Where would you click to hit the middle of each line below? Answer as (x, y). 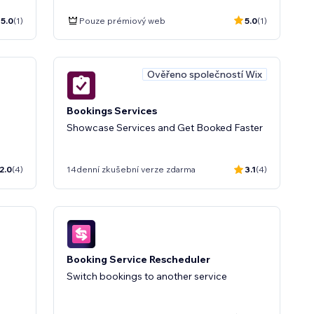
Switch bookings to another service (147, 276)
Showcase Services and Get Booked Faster (165, 127)
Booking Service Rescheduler (138, 259)
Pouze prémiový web (122, 20)
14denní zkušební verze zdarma (131, 169)
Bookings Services (112, 110)
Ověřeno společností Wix (205, 74)
